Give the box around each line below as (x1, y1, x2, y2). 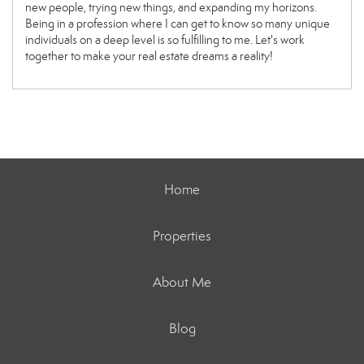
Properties (153, 227, 211, 245)
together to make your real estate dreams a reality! (25, 48, 273, 63)
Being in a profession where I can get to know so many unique (25, 15, 330, 31)
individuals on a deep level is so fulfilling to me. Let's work (25, 32, 305, 47)
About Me (153, 273, 211, 291)
